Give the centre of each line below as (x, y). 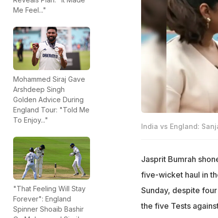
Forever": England (42, 199)
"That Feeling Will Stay (49, 189)
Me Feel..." (30, 10)
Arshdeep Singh (39, 89)
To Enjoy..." (31, 120)
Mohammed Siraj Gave (49, 79)
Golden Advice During (48, 99)
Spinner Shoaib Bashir (48, 209)
